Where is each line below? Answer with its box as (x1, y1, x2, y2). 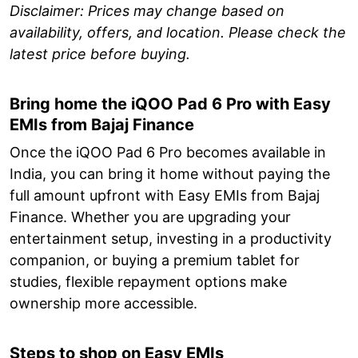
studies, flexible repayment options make (10, 272, 287, 290)
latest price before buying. (10, 45, 190, 62)
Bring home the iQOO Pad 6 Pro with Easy (10, 93, 331, 113)
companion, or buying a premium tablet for (10, 251, 300, 268)
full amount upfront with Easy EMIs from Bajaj (10, 186, 320, 204)
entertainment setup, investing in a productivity (10, 229, 332, 247)
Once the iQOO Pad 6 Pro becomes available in (10, 143, 326, 161)
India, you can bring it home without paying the (10, 165, 330, 182)
